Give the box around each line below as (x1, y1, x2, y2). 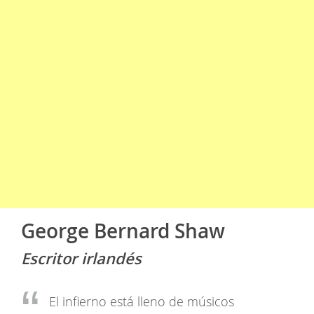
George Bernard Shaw (21, 218, 225, 244)
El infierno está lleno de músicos (49, 293, 234, 310)
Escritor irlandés (21, 248, 142, 269)
